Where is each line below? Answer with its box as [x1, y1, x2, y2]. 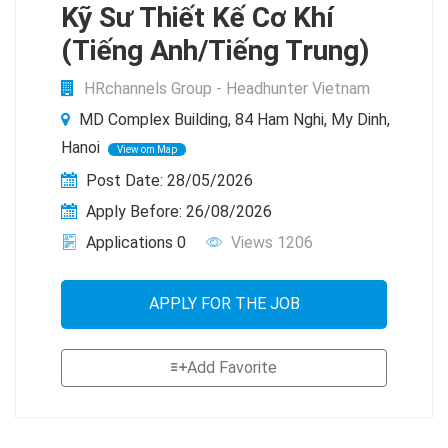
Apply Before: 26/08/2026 [82, 202, 272, 221]
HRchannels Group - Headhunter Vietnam [84, 79, 370, 98]
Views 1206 [227, 233, 313, 252]
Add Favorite [187, 358, 277, 377]
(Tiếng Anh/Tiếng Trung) [61, 34, 369, 67]
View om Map [117, 144, 177, 155]
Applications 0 [82, 233, 186, 252]
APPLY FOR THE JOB [148, 294, 300, 313]
